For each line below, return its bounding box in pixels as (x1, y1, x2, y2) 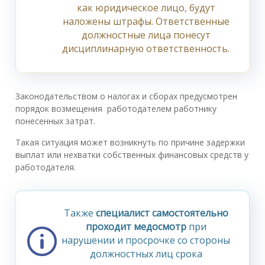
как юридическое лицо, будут (76, 1, 215, 15)
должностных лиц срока (89, 247, 202, 261)
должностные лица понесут (81, 28, 211, 42)
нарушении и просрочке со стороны (62, 234, 230, 247)
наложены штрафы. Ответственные (62, 15, 230, 28)
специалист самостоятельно (95, 206, 228, 220)
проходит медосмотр (85, 220, 186, 234)
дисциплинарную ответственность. (62, 42, 230, 56)
